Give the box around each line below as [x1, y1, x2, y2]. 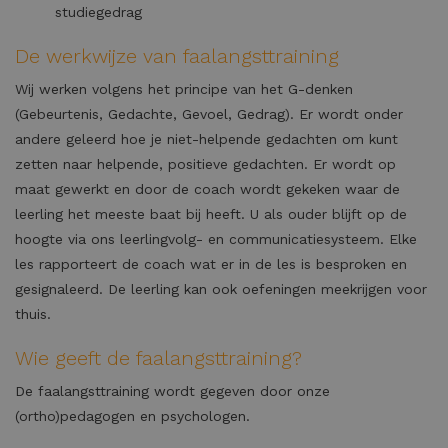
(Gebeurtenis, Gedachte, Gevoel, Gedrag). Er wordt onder [15, 106, 403, 122]
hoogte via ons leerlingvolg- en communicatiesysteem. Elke [15, 231, 417, 247]
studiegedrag [55, 4, 142, 20]
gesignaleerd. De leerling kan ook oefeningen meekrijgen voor [15, 281, 427, 297]
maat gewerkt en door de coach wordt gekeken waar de [15, 181, 400, 197]
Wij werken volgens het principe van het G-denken [15, 81, 353, 97]
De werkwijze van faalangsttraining [15, 44, 339, 68]
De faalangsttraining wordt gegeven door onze [15, 383, 330, 399]
